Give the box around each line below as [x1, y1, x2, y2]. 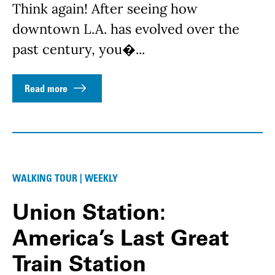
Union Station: [12, 198, 166, 226]
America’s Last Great [12, 224, 229, 252]
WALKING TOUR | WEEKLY [12, 172, 118, 185]
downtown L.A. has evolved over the [12, 20, 239, 38]
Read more [25, 82, 68, 95]
